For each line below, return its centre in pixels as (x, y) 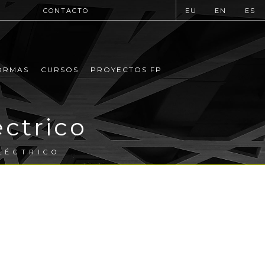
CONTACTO (66, 11)
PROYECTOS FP (126, 70)
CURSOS (59, 70)
